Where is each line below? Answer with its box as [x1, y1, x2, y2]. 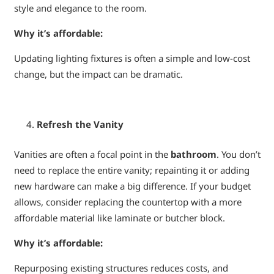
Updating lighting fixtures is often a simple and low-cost [13, 52, 250, 65]
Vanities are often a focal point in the [13, 147, 171, 160]
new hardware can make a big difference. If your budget [13, 179, 251, 192]
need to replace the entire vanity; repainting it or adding [13, 163, 250, 176]
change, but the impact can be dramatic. [13, 68, 183, 81]
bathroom [170, 147, 217, 160]
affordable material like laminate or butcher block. [13, 211, 225, 224]
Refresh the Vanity [37, 118, 124, 131]
